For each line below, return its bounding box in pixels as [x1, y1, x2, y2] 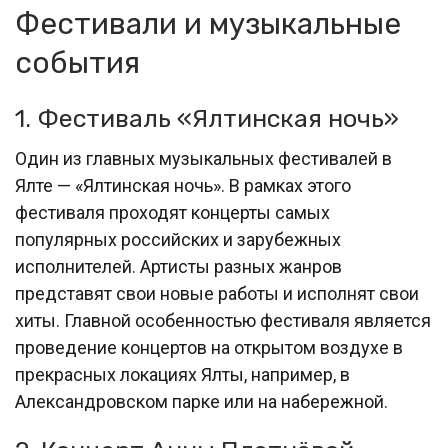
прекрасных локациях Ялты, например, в [15, 364, 350, 386]
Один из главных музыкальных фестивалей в [15, 148, 392, 170]
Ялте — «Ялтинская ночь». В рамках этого [15, 175, 351, 197]
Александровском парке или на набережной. [15, 391, 388, 413]
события [15, 45, 140, 82]
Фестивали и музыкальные [15, 6, 401, 43]
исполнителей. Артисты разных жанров [15, 256, 342, 278]
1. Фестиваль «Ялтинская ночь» [15, 104, 399, 134]
